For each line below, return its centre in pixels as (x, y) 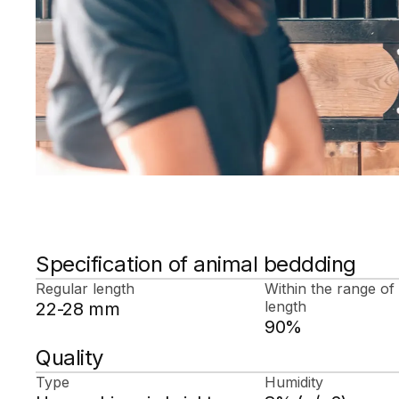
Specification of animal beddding (196, 265)
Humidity (293, 383)
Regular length (85, 289)
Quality (69, 358)
